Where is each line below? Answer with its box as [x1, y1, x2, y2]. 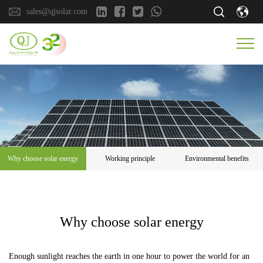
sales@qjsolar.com [26, 7, 87, 16]
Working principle [104, 154, 155, 163]
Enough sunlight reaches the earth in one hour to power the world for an [9, 252, 249, 261]
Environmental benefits [184, 154, 249, 163]
